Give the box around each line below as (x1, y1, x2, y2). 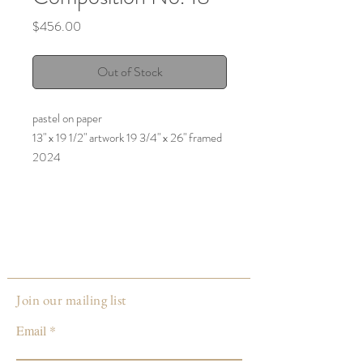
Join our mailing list (16, 290, 126, 309)
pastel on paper (32, 109, 102, 127)
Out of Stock (96, 62, 163, 81)
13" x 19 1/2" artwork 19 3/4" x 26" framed (32, 128, 222, 147)
